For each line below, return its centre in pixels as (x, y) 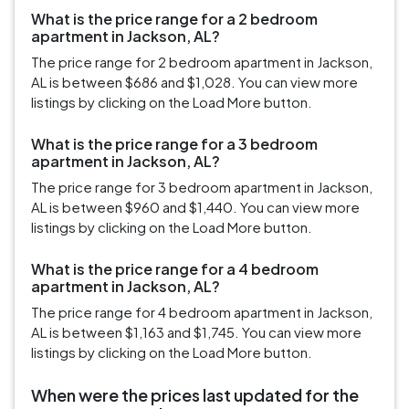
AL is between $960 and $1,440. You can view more (195, 207)
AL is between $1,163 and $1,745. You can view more (196, 332)
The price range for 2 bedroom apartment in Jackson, (202, 62)
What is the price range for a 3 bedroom (174, 144)
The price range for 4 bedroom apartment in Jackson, (202, 312)
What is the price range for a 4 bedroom (175, 269)
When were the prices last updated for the (195, 395)
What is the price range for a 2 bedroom (174, 19)
